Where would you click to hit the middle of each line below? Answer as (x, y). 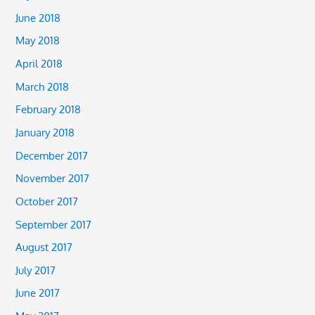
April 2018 (39, 64)
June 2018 (38, 17)
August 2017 (44, 247)
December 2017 (52, 155)
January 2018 (45, 132)
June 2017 (38, 293)
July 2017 (36, 270)
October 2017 (47, 201)
